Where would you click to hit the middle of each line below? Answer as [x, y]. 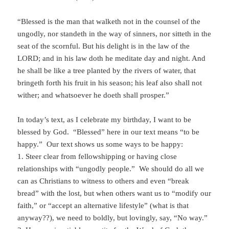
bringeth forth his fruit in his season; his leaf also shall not [110, 83]
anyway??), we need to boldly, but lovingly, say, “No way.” [113, 218]
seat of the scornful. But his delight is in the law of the [104, 46]
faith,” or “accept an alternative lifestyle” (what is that [103, 206]
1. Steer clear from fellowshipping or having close [97, 157]
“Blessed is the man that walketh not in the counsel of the [109, 22]
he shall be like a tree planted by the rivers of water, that [107, 71]
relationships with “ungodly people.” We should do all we [111, 169]
